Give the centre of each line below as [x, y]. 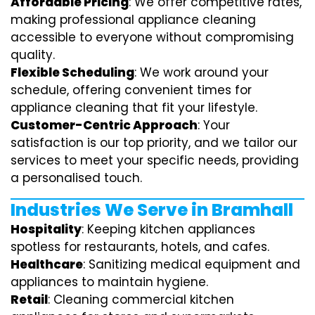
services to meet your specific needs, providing [155, 160]
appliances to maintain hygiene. [109, 282]
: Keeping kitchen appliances [168, 229]
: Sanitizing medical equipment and [192, 264]
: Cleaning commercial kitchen [141, 299]
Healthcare [47, 264]
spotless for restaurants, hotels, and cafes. [140, 246]
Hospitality [46, 229]
